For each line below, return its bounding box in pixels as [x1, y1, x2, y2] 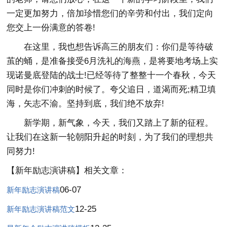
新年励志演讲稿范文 [7, 205, 75, 213]
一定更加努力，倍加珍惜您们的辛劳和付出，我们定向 [7, 9, 214, 18]
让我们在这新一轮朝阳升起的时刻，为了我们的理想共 [7, 132, 214, 142]
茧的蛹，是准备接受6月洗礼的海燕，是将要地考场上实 [7, 56, 218, 66]
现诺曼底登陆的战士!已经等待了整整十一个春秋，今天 [7, 70, 216, 80]
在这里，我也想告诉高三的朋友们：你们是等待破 [7, 42, 214, 52]
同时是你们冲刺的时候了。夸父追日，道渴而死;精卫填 [7, 85, 216, 94]
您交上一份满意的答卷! [7, 23, 96, 32]
